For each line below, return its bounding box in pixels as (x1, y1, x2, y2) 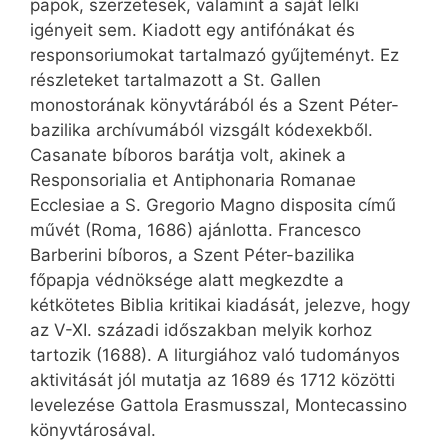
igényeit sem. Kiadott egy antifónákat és (30, 20, 355, 41)
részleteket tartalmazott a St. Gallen (30, 70, 321, 91)
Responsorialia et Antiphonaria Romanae (30, 170, 356, 191)
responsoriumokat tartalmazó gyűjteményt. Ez (30, 45, 399, 66)
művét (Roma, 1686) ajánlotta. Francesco (30, 220, 361, 241)
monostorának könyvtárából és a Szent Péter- (30, 95, 399, 116)
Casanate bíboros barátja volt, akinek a (30, 145, 346, 166)
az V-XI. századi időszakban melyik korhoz (30, 320, 372, 341)
